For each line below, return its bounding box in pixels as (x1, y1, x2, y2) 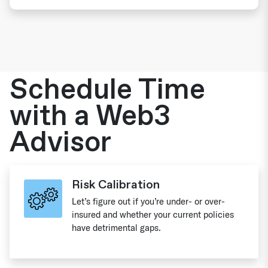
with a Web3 (10, 98, 170, 134)
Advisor (10, 124, 111, 160)
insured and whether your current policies (72, 209, 234, 220)
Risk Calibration (72, 177, 160, 192)
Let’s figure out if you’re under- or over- (72, 196, 225, 207)
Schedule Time (10, 72, 205, 108)
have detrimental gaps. (72, 222, 161, 233)
